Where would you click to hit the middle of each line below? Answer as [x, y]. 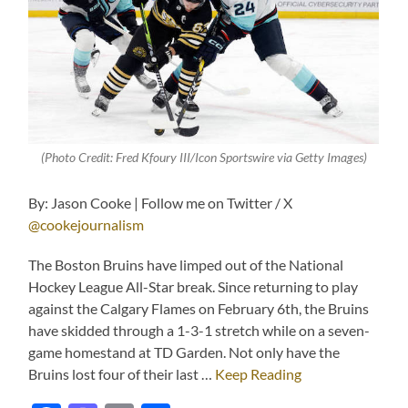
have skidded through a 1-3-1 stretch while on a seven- [199, 331]
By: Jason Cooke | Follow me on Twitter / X [161, 203]
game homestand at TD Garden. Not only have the [184, 352]
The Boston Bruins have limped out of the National [186, 265]
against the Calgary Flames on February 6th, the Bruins [199, 309]
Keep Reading [259, 374]
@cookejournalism [87, 225]
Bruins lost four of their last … [122, 374]
